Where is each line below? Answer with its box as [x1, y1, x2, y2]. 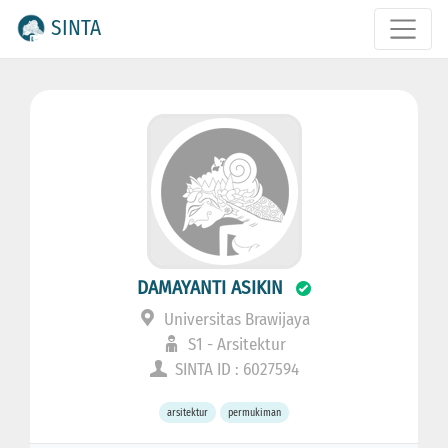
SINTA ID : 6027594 [170, 359, 299, 381]
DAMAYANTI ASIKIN [137, 276, 283, 300]
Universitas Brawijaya [159, 309, 310, 331]
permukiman [228, 406, 282, 420]
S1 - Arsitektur [183, 334, 286, 356]
